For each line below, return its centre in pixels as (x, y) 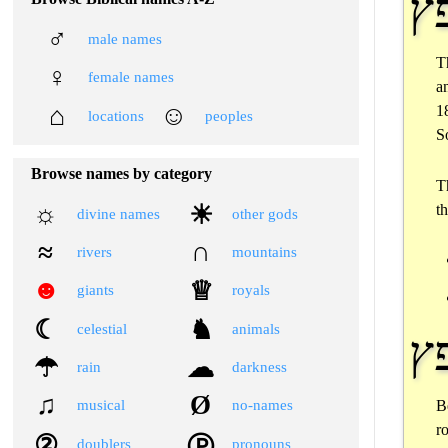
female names (130, 77)
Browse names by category (122, 173)
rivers (94, 251)
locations (115, 115)
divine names (118, 213)
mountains (264, 251)
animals (255, 328)
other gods (264, 213)
